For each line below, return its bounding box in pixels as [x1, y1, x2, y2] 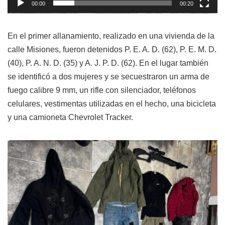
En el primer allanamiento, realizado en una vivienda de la [8, 32, 214, 40]
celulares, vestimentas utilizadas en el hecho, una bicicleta [8, 99, 216, 108]
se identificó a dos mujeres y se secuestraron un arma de [8, 72, 209, 81]
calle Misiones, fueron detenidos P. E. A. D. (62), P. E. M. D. [8, 45, 216, 54]
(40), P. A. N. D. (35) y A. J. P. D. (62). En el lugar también [8, 59, 208, 67]
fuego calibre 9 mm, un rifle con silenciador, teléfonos [8, 86, 196, 94]
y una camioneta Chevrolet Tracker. [8, 113, 133, 122]
